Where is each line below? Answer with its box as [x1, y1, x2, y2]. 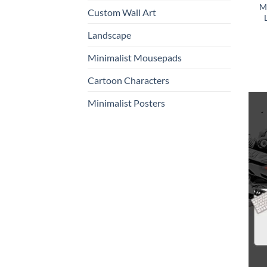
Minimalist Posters [88, 97, 165, 108]
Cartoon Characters [88, 74, 169, 86]
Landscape [88, 29, 131, 41]
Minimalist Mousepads [88, 51, 182, 63]
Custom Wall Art [88, 6, 156, 18]
